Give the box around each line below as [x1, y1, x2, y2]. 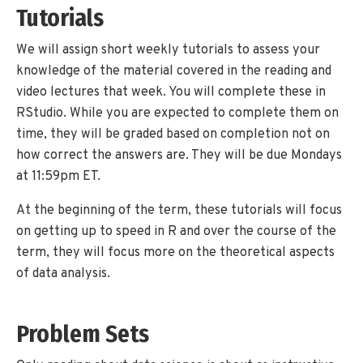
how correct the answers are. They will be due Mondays [16, 147, 342, 164]
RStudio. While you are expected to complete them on [16, 105, 339, 122]
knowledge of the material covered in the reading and [16, 62, 331, 79]
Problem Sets [16, 320, 149, 349]
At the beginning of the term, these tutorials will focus [16, 202, 342, 219]
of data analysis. [16, 265, 110, 282]
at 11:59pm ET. [16, 168, 100, 185]
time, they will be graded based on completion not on [16, 126, 330, 143]
